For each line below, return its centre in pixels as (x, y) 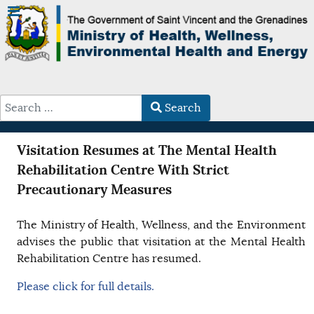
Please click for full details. (86, 286)
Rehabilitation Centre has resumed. (109, 258)
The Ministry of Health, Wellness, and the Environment (161, 225)
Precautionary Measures (94, 189)
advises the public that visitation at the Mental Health (161, 241)
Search (182, 108)
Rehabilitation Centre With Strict (123, 170)
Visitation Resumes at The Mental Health (147, 150)
